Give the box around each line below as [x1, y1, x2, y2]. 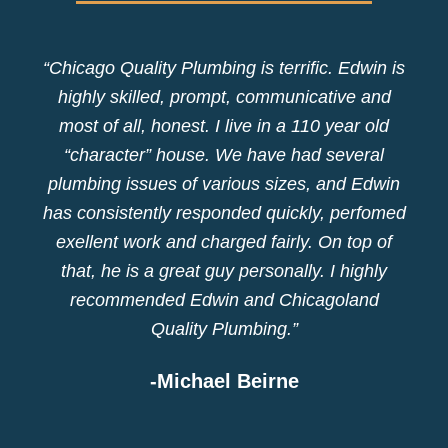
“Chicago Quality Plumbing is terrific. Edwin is [43, 58, 405, 79]
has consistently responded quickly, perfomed [42, 203, 406, 224]
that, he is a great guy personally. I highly [61, 261, 387, 282]
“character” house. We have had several [64, 145, 384, 166]
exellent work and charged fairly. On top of [56, 232, 392, 253]
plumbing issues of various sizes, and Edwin [48, 174, 400, 195]
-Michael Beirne [149, 370, 299, 393]
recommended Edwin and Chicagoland [69, 290, 379, 311]
